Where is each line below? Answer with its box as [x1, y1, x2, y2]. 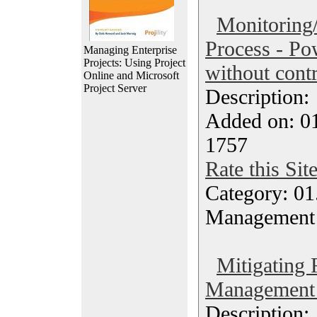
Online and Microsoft [83, 69, 179, 81]
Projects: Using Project [83, 57, 185, 69]
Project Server [83, 82, 146, 94]
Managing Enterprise [83, 44, 177, 56]
